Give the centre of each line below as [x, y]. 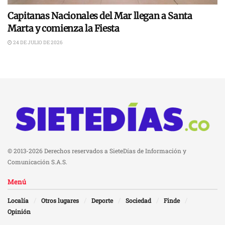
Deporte [102, 201]
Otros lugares [60, 201]
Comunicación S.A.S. [37, 162]
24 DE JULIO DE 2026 [37, 42]
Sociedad [138, 201]
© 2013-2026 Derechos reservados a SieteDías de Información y [97, 151]
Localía [18, 201]
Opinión [19, 212]
